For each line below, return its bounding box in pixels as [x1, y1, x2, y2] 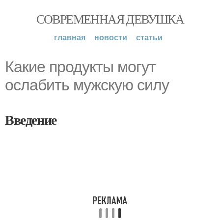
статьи [136, 31, 163, 43]
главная [54, 31, 85, 43]
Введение [5, 110, 56, 130]
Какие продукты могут [5, 58, 156, 76]
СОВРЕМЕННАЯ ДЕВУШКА [36, 10, 184, 27]
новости [94, 31, 127, 43]
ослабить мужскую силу [5, 76, 169, 94]
